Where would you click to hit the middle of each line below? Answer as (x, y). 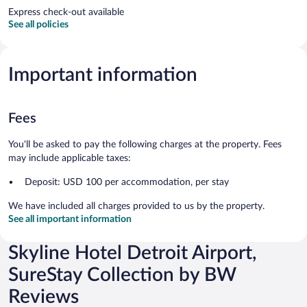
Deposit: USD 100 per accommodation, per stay (127, 182)
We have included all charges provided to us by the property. (136, 206)
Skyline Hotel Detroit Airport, (132, 253)
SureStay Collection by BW (122, 274)
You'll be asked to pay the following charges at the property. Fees (145, 144)
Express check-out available (66, 12)
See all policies (38, 24)
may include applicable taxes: (70, 158)
